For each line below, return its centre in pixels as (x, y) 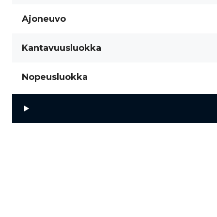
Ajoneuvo (44, 19)
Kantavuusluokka (62, 48)
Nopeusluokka (55, 77)
